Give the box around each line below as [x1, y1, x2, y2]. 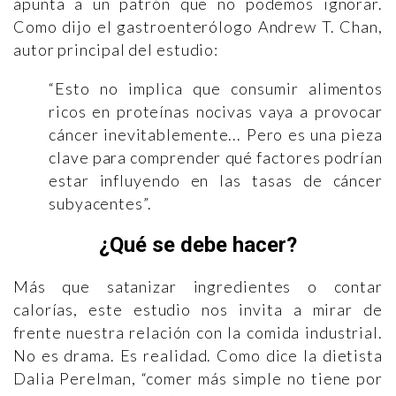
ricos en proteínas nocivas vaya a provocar [49, 102, 383, 122]
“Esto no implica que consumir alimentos [49, 79, 383, 99]
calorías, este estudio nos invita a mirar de [13, 300, 383, 320]
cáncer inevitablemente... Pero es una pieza [49, 125, 383, 145]
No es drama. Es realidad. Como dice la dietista [13, 346, 383, 366]
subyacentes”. [49, 194, 152, 214]
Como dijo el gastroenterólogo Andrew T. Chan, [13, 17, 383, 37]
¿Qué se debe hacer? [99, 232, 297, 258]
